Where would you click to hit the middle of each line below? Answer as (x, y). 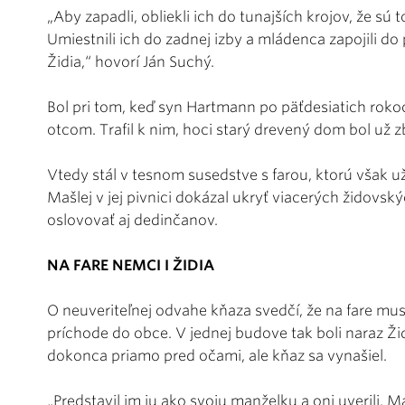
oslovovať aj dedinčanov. (132, 220)
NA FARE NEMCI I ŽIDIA (131, 265)
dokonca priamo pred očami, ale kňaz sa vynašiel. (217, 355)
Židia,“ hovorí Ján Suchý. (131, 61)
